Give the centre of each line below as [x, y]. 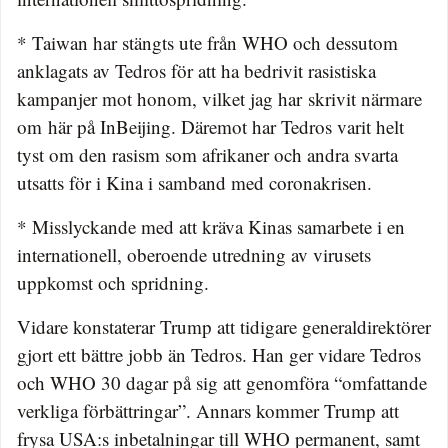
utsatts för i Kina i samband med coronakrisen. [194, 183]
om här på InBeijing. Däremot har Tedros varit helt [210, 127]
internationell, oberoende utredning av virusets [194, 255]
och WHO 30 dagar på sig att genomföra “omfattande [222, 383]
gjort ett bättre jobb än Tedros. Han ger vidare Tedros [219, 355]
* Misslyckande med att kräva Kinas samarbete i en [211, 227]
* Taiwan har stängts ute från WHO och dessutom [207, 43]
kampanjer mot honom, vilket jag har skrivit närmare [219, 99]
